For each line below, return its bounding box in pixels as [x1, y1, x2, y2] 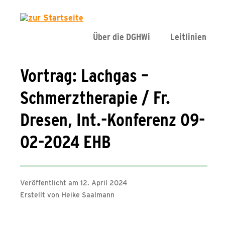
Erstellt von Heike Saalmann [20, 191, 115, 199]
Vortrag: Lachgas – [20, 64, 149, 86]
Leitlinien [170, 31, 206, 43]
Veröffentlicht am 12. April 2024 [20, 179, 127, 187]
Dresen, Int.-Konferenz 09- [20, 108, 205, 131]
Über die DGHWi [93, 31, 150, 43]
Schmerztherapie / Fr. [20, 86, 170, 108]
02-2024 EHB [20, 131, 110, 153]
